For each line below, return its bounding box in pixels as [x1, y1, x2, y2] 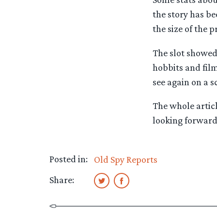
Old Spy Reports [93, 154, 157, 165]
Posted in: [49, 153, 88, 164]
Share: [49, 174, 74, 185]
